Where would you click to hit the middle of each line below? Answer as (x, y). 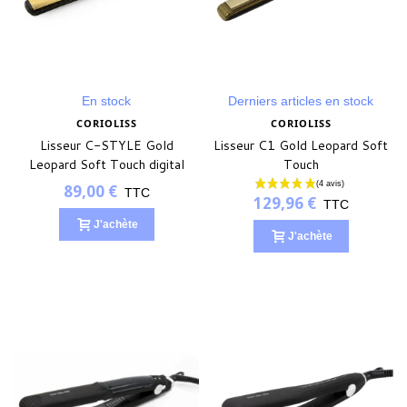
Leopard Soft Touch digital (106, 165)
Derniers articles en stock (301, 101)
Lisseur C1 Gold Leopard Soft (301, 146)
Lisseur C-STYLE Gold (106, 146)
